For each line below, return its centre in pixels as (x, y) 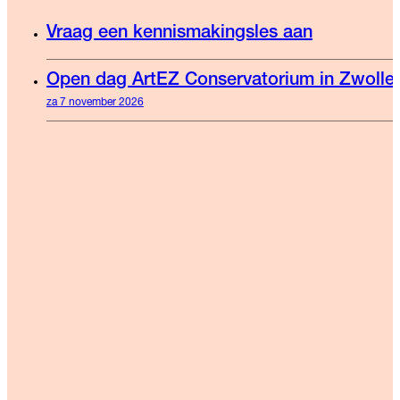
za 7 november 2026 (95, 103)
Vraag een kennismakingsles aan (179, 34)
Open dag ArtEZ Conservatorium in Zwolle (221, 82)
